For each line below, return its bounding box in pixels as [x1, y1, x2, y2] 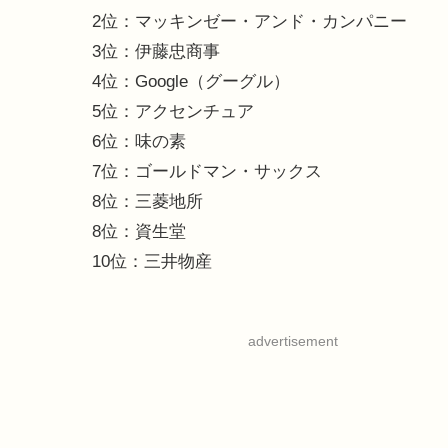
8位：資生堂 [92, 222, 186, 241]
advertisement [247, 333, 338, 349]
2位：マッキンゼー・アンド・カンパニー [92, 12, 407, 31]
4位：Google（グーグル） [92, 72, 290, 91]
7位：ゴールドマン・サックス [92, 162, 322, 181]
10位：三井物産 [92, 252, 212, 271]
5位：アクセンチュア [92, 102, 254, 121]
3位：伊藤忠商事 [92, 42, 220, 61]
